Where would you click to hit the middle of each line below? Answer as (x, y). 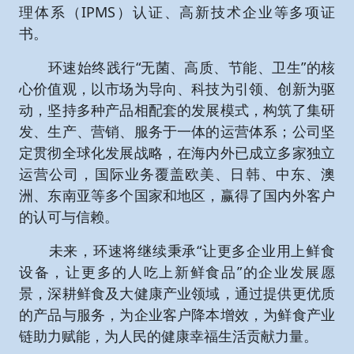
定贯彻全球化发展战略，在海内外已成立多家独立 (177, 153)
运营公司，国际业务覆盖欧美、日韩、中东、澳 (177, 174)
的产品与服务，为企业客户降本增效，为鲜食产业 (177, 314)
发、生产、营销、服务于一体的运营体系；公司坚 (177, 131)
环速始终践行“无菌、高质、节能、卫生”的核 (177, 67)
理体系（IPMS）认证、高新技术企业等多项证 (177, 12)
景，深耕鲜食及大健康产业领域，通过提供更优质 (177, 293)
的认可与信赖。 (69, 217)
